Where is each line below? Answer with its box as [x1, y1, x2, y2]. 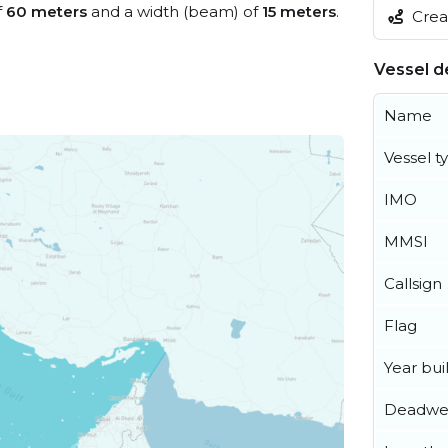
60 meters [6, 2, 87, 21]
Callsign [384, 274, 442, 294]
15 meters [262, 2, 336, 21]
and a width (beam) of [87, 2, 262, 21]
